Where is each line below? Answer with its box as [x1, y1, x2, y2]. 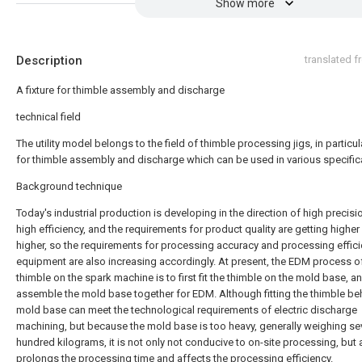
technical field [16, 110, 81, 123]
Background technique [16, 179, 122, 192]
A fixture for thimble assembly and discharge [16, 83, 225, 96]
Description [16, 53, 82, 68]
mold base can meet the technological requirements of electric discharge [16, 303, 357, 316]
